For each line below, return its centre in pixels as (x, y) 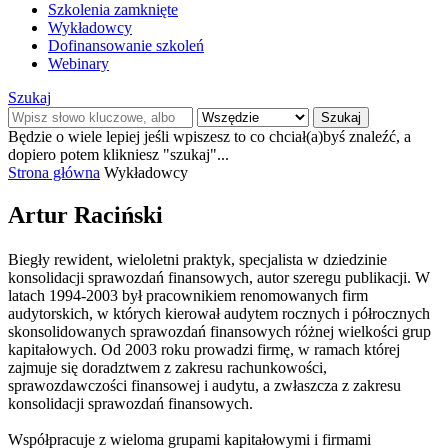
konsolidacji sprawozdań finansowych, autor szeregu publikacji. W (219, 277)
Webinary (78, 63)
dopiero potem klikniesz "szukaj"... (118, 154)
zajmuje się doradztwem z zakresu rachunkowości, (167, 367)
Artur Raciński (85, 214)
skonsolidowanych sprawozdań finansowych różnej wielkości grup (219, 331)
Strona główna (54, 172)
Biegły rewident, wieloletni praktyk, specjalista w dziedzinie (197, 259)
